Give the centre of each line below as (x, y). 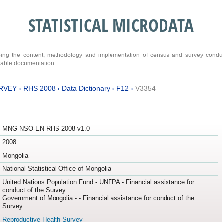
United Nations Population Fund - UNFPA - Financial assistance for (98, 182)
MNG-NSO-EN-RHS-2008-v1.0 (46, 129)
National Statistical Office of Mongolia (56, 169)
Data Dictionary (86, 88)
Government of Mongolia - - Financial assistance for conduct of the (98, 198)
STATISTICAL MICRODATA (111, 25)
